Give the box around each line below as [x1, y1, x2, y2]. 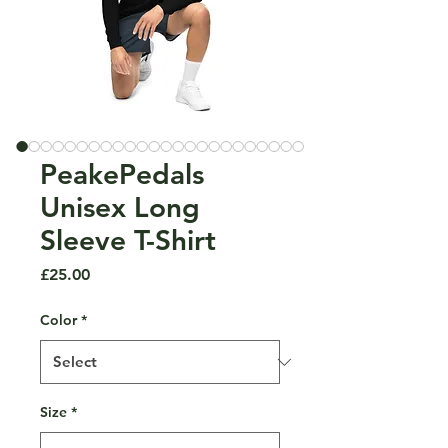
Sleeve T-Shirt [40, 223, 216, 257]
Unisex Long [40, 190, 200, 224]
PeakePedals [40, 157, 204, 191]
